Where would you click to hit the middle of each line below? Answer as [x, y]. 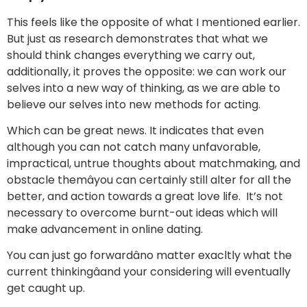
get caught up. [46, 288]
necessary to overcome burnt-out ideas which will [142, 212]
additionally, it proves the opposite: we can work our [147, 71]
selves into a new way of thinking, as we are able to [144, 88]
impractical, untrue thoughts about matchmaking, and [153, 163]
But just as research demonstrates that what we [137, 38]
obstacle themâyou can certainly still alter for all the [149, 180]
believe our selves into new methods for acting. [134, 104]
